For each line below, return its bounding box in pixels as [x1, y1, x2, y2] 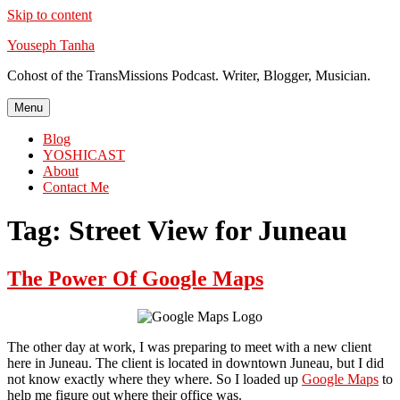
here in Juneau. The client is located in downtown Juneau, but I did [7, 354, 384, 371]
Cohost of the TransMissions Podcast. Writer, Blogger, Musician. [7, 68, 371, 83]
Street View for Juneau [69, 214, 347, 247]
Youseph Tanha [7, 37, 95, 53]
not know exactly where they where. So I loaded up [7, 371, 302, 387]
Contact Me [43, 179, 109, 195]
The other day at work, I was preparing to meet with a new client [7, 338, 371, 354]
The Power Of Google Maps [7, 266, 263, 290]
